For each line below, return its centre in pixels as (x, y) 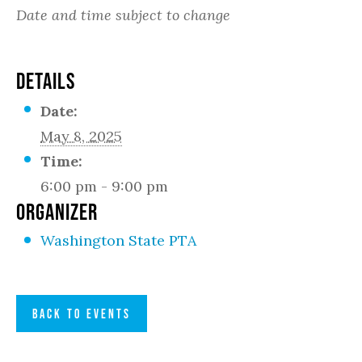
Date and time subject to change (123, 15)
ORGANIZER (57, 212)
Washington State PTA (118, 240)
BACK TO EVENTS (82, 314)
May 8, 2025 (81, 136)
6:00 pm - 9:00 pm (104, 186)
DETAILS (46, 81)
